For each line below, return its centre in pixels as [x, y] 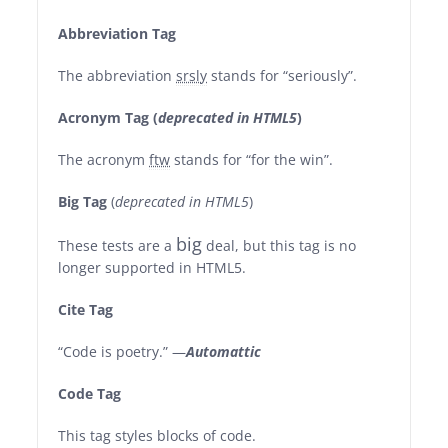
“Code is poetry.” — [122, 351]
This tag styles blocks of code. [157, 435]
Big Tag [83, 201]
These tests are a [117, 245]
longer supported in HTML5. [152, 267]
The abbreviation [117, 75]
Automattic [224, 351]
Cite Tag [86, 309]
